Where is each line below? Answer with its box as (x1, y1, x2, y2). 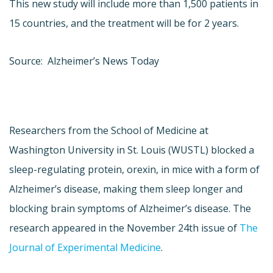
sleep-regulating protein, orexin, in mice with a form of (9, 162, 260, 176)
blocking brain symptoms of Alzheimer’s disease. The (9, 201, 251, 215)
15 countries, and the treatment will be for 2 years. (9, 16, 239, 30)
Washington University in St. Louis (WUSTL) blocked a (9, 143, 254, 157)
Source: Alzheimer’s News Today (9, 54, 159, 68)
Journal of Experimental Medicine (9, 240, 161, 254)
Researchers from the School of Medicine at (9, 123, 208, 137)
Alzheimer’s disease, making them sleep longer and (9, 182, 243, 196)
